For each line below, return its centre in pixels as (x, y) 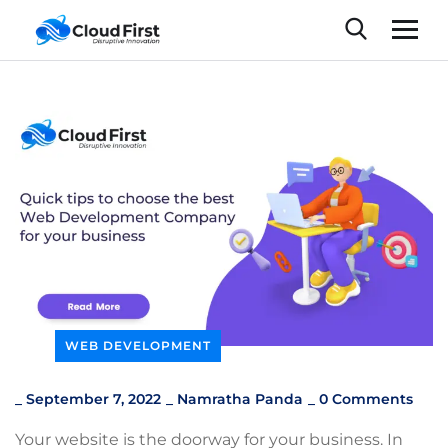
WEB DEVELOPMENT (138, 345)
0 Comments (366, 398)
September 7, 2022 (93, 398)
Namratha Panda (240, 398)
